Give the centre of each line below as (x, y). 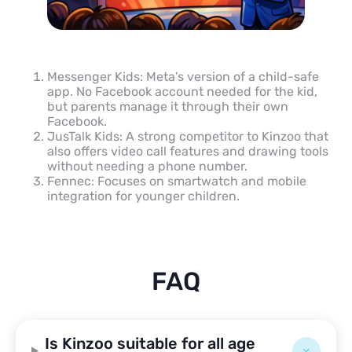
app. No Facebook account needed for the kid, (182, 91)
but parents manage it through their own (168, 106)
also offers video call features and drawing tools (188, 151)
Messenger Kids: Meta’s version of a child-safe (183, 76)
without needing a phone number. (147, 166)
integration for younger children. (143, 196)
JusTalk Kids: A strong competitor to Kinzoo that (188, 136)
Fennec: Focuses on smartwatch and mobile (177, 181)
